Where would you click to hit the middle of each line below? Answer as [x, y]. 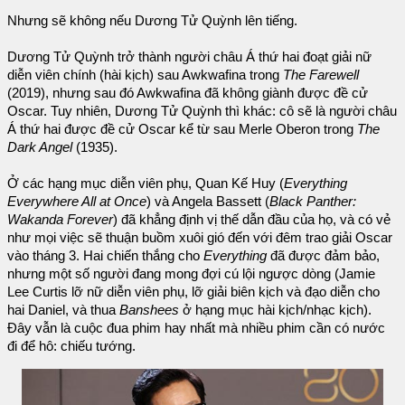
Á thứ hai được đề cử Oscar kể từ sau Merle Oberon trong [182, 130]
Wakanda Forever [60, 220]
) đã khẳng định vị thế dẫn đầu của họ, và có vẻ [252, 220]
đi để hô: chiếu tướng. [71, 347]
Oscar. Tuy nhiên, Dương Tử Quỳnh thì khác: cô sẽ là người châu [202, 112]
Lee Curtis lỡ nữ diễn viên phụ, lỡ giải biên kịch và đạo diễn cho [193, 292]
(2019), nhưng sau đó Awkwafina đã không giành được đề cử [188, 94]
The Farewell [321, 75]
